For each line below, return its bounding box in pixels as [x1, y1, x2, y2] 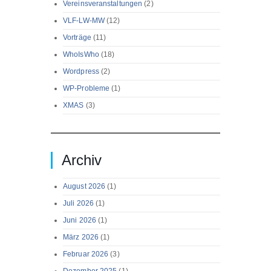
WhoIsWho [63, 50, 99, 59]
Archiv [62, 152, 102, 169]
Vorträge [63, 33, 91, 42]
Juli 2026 [63, 199, 94, 208]
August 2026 [63, 182, 106, 191]
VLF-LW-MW [63, 16, 105, 25]
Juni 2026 [63, 216, 96, 225]
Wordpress [63, 67, 99, 76]
